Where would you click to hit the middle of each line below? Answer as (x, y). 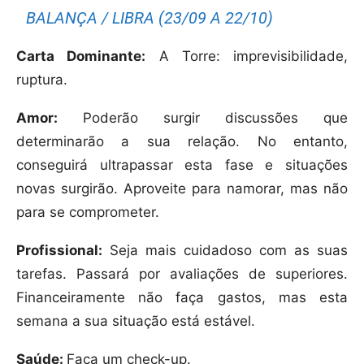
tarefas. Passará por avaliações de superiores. (182, 274)
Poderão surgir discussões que (203, 118)
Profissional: (59, 251)
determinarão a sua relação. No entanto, (182, 142)
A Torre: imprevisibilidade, (247, 56)
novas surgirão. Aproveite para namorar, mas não (182, 189)
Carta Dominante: (81, 56)
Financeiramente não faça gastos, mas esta (182, 298)
